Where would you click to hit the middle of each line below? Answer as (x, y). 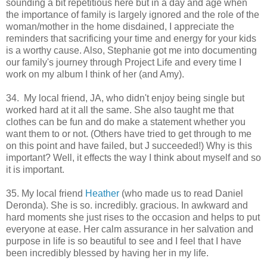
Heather (102, 193)
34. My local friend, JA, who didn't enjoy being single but (125, 98)
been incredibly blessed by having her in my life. (107, 253)
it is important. (35, 169)
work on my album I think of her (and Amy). (95, 74)
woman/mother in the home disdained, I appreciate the (120, 26)
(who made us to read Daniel (181, 193)
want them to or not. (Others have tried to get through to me (129, 133)
